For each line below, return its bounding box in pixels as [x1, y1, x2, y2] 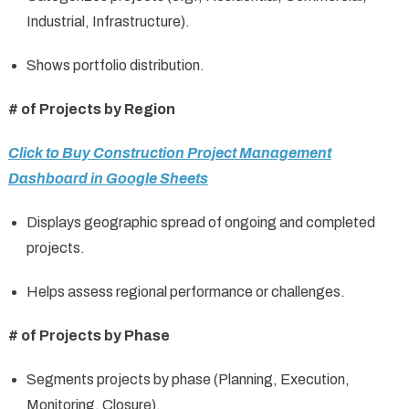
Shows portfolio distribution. [26, 57, 204, 73]
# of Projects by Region [7, 100, 175, 117]
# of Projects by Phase [7, 327, 170, 343]
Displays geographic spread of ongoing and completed [26, 214, 375, 230]
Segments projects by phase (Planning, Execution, [26, 371, 350, 387]
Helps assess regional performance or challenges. [26, 283, 345, 299]
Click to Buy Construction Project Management [7, 144, 331, 161]
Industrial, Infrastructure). [26, 13, 190, 29]
